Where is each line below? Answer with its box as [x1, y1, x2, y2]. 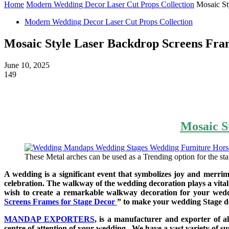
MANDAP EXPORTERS [4, 215, 95, 224]
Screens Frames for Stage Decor [4, 197, 115, 207]
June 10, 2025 [4, 60, 50, 70]
